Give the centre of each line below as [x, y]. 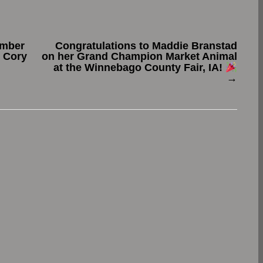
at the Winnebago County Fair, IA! [139, 68]
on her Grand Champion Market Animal [139, 57]
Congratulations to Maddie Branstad [146, 46]
